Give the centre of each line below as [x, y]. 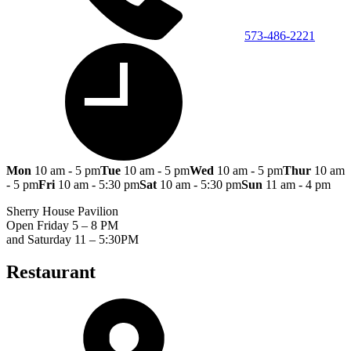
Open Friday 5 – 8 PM [62, 225]
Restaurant [51, 272]
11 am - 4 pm [297, 184]
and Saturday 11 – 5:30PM [72, 239]
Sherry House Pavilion [62, 211]
